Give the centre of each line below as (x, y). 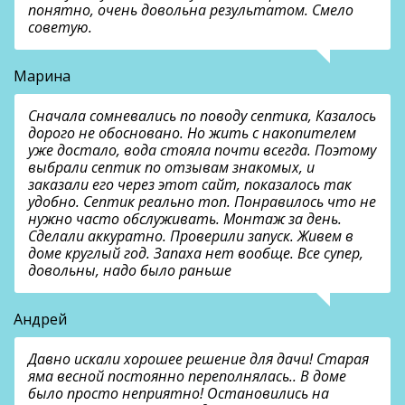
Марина (42, 76)
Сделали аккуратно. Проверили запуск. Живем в (191, 236)
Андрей (40, 320)
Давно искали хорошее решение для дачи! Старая (198, 359)
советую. (60, 28)
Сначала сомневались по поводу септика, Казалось (202, 116)
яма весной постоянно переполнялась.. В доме (187, 377)
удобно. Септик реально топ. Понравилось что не (202, 202)
